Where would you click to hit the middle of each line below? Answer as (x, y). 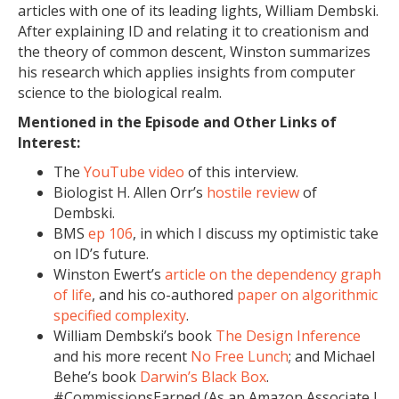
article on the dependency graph (273, 274)
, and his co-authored (164, 295)
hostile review (253, 192)
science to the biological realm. (120, 93)
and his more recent (122, 356)
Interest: (49, 142)
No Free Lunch (240, 356)
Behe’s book (97, 377)
